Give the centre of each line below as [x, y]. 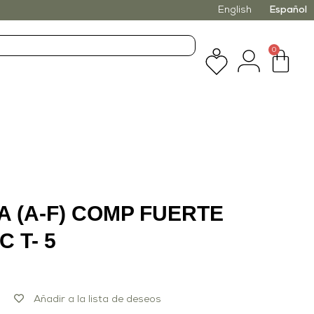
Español [288, 10]
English [235, 10]
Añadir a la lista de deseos [97, 300]
